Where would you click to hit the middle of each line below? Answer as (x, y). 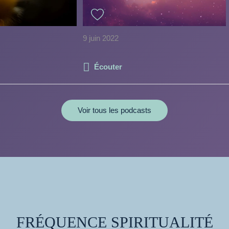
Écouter (108, 66)
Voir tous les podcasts (114, 110)
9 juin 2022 (101, 38)
